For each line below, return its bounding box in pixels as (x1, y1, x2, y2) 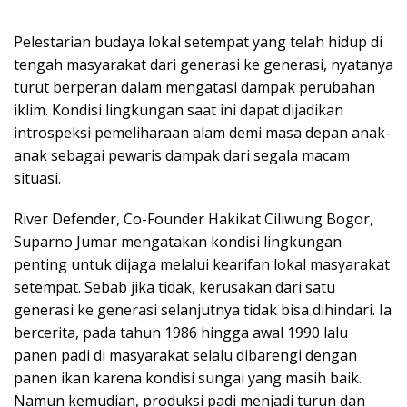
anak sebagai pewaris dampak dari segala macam (14, 144, 350, 165)
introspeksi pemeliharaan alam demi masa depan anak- (14, 122, 391, 143)
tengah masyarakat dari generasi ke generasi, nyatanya (14, 54, 393, 74)
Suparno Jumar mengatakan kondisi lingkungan (14, 231, 342, 252)
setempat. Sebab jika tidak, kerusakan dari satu (14, 276, 335, 297)
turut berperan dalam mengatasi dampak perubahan (14, 76, 375, 97)
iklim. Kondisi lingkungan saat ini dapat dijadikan (14, 99, 343, 120)
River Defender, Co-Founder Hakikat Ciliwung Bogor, (14, 208, 373, 229)
